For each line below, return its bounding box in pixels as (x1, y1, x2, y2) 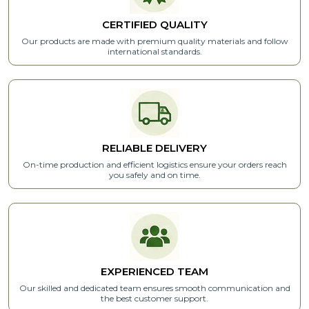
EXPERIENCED (101, 264, 177, 278)
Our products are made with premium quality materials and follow (21, 35, 288, 46)
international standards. (107, 46, 202, 57)
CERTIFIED (101, 17, 160, 31)
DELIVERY (155, 141, 207, 154)
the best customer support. (101, 292, 208, 303)
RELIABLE (102, 141, 155, 154)
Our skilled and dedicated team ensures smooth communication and (19, 282, 290, 293)
